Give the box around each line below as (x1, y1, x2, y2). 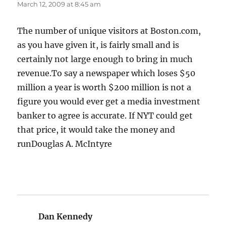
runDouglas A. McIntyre (17, 139, 112, 149)
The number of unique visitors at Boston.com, (17, 26, 201, 36)
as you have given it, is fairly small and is (17, 40, 180, 50)
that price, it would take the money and (17, 125, 176, 135)
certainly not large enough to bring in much (17, 54, 193, 65)
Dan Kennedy (38, 211, 93, 222)
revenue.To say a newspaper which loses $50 (17, 68, 196, 79)
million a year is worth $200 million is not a (17, 82, 192, 93)
